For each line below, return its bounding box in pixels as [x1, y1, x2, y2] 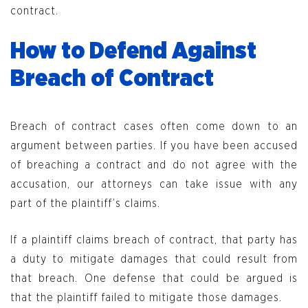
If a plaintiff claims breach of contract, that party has [10, 234, 298, 246]
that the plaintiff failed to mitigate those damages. [10, 292, 285, 304]
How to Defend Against [10, 40, 256, 64]
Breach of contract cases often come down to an [10, 121, 298, 133]
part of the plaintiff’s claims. [10, 198, 164, 210]
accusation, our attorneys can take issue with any [10, 179, 298, 190]
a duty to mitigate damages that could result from [10, 254, 298, 265]
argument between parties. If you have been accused [10, 140, 298, 152]
